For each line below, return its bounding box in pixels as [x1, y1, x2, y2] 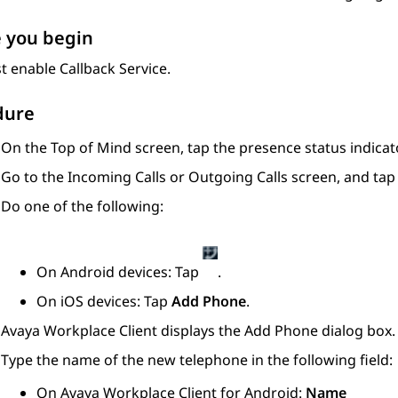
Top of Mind [51, 138, 131, 158]
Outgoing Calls [188, 167, 288, 187]
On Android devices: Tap [36, 262, 203, 283]
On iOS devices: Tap [36, 291, 171, 312]
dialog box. [318, 321, 395, 341]
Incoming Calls [68, 167, 166, 187]
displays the [157, 321, 244, 341]
